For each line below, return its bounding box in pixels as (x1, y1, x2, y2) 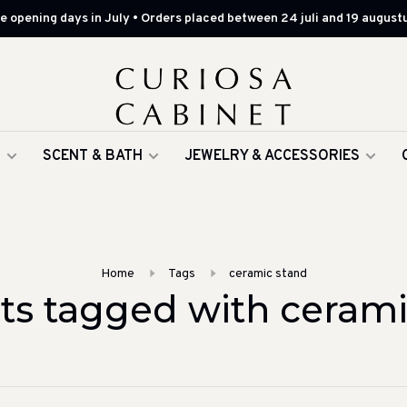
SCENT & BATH (43, 147, 143, 165)
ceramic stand (228, 266, 307, 282)
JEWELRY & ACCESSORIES (184, 147, 360, 165)
